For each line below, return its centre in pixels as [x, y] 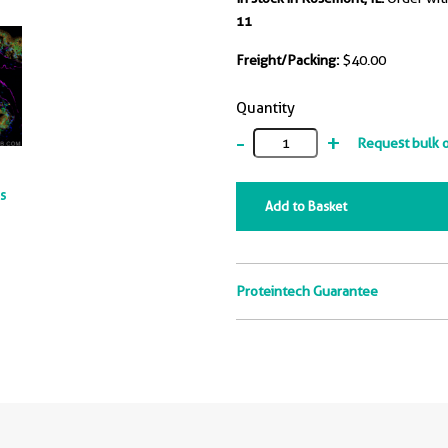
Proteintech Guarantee [307, 291]
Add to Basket [306, 206]
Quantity [265, 108]
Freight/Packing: [287, 60]
